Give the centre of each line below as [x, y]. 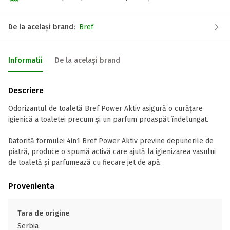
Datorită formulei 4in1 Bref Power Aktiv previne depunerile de [111, 141]
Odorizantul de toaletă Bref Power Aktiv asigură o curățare [106, 109]
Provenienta [31, 186]
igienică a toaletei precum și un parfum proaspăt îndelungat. [108, 119]
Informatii [25, 60]
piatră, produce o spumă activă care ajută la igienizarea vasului [112, 152]
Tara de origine [43, 213]
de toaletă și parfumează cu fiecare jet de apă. [85, 162]
